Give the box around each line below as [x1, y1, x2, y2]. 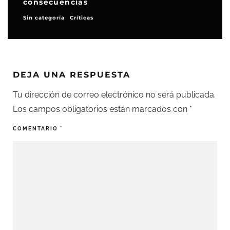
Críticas [70, 14, 93, 21]
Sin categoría [23, 14, 65, 21]
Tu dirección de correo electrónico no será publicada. [13, 90, 216, 100]
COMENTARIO [13, 126, 60, 131]
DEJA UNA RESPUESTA [13, 70, 130, 80]
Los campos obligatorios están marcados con [13, 104, 189, 114]
